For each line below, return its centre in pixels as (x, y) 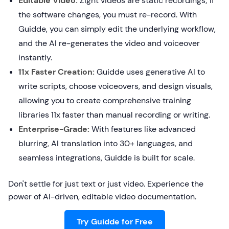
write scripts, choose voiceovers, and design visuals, (116, 86)
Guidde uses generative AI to (150, 72)
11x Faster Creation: (56, 72)
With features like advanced (143, 129)
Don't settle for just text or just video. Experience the (106, 184)
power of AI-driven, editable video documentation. (102, 197)
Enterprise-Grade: (54, 129)
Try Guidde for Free (114, 222)
